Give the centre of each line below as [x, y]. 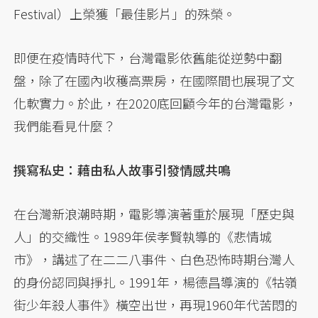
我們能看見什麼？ [65, 125]
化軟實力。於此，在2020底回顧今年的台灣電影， [156, 103]
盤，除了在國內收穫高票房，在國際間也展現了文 [154, 80]
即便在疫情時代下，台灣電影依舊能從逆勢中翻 [148, 57]
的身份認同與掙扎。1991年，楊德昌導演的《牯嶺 [156, 281]
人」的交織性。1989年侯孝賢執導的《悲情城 [143, 236]
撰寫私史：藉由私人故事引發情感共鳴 [122, 169]
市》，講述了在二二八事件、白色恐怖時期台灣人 [154, 259]
